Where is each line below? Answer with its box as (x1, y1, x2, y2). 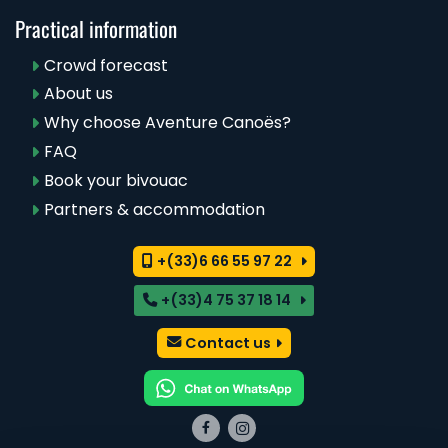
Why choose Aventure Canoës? (43, 111, 291, 135)
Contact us (184, 332, 271, 353)
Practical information (15, 12, 177, 44)
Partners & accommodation (43, 197, 265, 221)
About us (43, 82, 113, 106)
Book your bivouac (43, 168, 188, 192)
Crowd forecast (43, 53, 168, 77)
